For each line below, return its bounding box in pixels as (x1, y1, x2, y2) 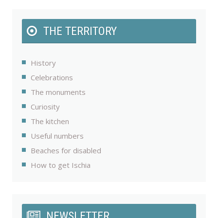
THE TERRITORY (43, 24, 117, 38)
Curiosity (31, 102, 60, 112)
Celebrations (31, 73, 73, 83)
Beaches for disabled (31, 145, 101, 156)
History (31, 58, 56, 68)
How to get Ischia (31, 160, 91, 170)
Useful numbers (31, 131, 84, 141)
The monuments (31, 87, 86, 97)
